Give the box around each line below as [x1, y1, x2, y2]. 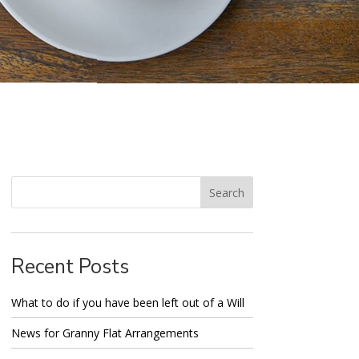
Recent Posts [10, 253, 129, 281]
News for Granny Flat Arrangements [10, 325, 199, 341]
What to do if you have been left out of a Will [10, 295, 244, 311]
